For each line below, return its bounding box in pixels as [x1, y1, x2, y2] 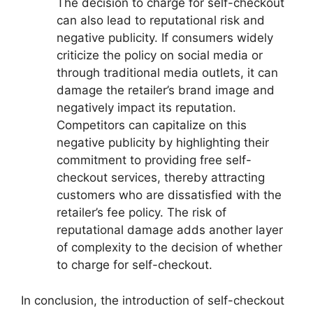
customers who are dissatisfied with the [57, 188, 282, 203]
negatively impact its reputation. [57, 101, 236, 115]
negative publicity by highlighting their [57, 136, 269, 150]
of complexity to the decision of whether [57, 240, 282, 255]
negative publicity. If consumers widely [57, 31, 273, 45]
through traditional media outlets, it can [57, 66, 278, 80]
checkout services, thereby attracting [57, 170, 265, 185]
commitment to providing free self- [57, 153, 252, 168]
